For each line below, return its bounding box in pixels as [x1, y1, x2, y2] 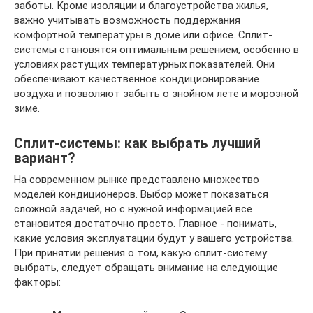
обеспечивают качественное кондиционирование [14, 73, 259, 85]
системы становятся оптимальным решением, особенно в [14, 43, 299, 56]
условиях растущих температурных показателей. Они [14, 58, 275, 71]
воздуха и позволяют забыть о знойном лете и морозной [14, 87, 298, 100]
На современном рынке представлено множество [14, 173, 259, 186]
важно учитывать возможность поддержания [14, 14, 240, 27]
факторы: [14, 276, 61, 289]
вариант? [14, 150, 75, 167]
